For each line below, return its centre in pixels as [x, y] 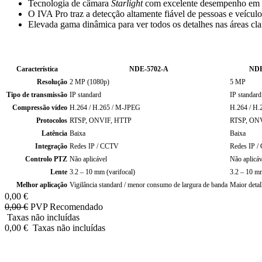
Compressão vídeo [40, 108]
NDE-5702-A [149, 69]
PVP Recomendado [67, 207]
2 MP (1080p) [89, 82]
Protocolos [52, 121]
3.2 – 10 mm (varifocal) [102, 172]
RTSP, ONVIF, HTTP [101, 121]
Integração [51, 146]
